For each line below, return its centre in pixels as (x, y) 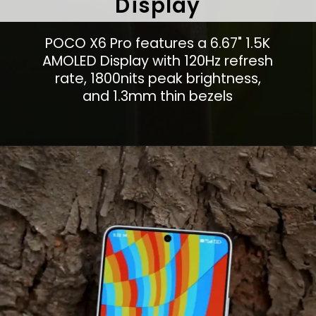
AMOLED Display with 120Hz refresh (158, 60)
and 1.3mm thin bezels (158, 96)
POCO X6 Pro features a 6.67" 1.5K (158, 43)
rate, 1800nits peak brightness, (158, 78)
